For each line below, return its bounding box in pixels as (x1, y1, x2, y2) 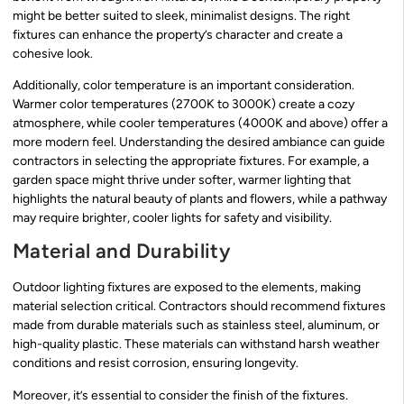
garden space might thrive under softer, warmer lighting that (13, 171, 351, 188)
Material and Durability (13, 239, 231, 264)
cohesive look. (13, 45, 93, 61)
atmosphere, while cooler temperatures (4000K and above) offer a (13, 115, 388, 131)
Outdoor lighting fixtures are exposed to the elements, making (13, 280, 361, 296)
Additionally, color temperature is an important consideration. (13, 77, 354, 93)
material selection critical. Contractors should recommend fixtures (13, 298, 386, 315)
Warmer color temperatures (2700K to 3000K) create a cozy (13, 96, 354, 112)
